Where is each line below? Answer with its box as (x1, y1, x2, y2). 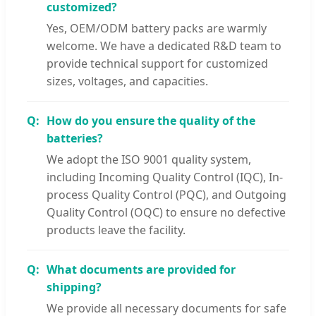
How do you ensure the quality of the (47, 112, 255, 128)
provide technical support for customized (47, 55, 268, 71)
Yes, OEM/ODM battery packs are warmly (47, 20, 267, 36)
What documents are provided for (47, 261, 236, 277)
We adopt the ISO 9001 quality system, (47, 151, 251, 167)
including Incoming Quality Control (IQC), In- (47, 169, 283, 185)
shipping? (47, 279, 102, 295)
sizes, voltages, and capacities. (47, 73, 208, 89)
